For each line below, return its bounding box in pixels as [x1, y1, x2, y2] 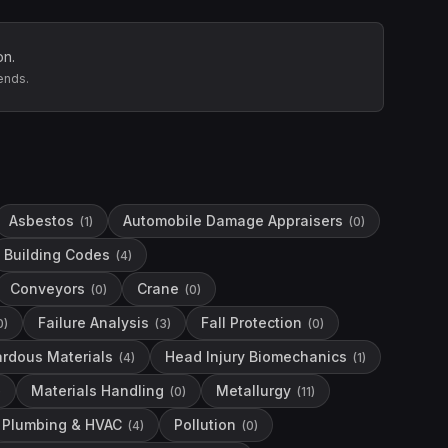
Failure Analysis [38, 314, 149, 331]
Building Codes [4, 246, 110, 263]
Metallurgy [216, 382, 291, 399]
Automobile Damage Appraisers [123, 212, 343, 229]
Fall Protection [201, 314, 302, 331]
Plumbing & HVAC [2, 416, 122, 433]
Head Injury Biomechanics [165, 348, 347, 365]
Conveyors [10, 280, 85, 297]
